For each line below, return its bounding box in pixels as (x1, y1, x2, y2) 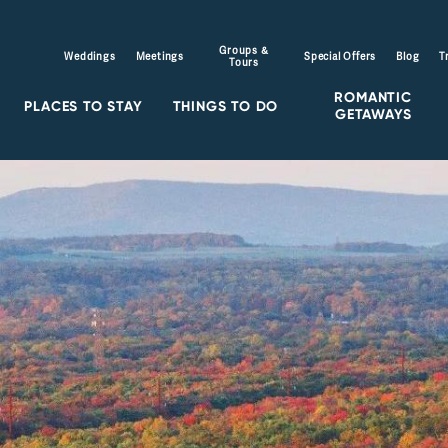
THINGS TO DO (172, 96, 279, 115)
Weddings (64, 50, 116, 63)
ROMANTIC (334, 88, 412, 106)
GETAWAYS (334, 105, 412, 123)
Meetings (135, 50, 184, 63)
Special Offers (303, 50, 377, 63)
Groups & (219, 44, 269, 57)
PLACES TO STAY (24, 96, 143, 115)
